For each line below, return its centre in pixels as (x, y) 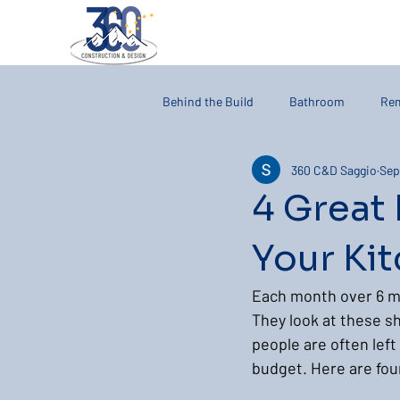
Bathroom (317, 101)
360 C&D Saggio (334, 170)
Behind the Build (208, 101)
